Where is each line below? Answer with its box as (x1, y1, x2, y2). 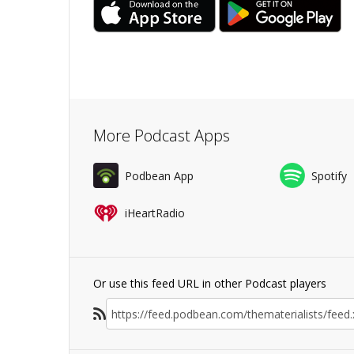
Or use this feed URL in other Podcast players (93, 276, 326, 291)
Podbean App (125, 168, 194, 183)
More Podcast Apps (93, 125, 230, 146)
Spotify (311, 168, 347, 183)
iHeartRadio (125, 205, 185, 220)
